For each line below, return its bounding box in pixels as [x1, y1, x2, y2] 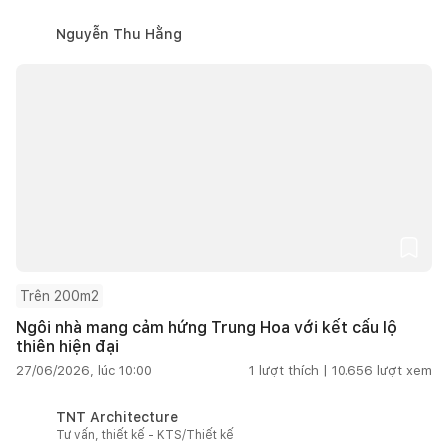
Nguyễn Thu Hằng [56, 25, 182, 42]
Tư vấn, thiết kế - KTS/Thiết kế [56, 427, 234, 442]
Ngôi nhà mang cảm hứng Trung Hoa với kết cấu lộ [16, 317, 397, 337]
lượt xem [377, 362, 432, 378]
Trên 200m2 [20, 287, 99, 304]
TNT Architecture [56, 408, 178, 425]
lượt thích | [259, 362, 328, 378]
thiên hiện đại [16, 336, 119, 356]
